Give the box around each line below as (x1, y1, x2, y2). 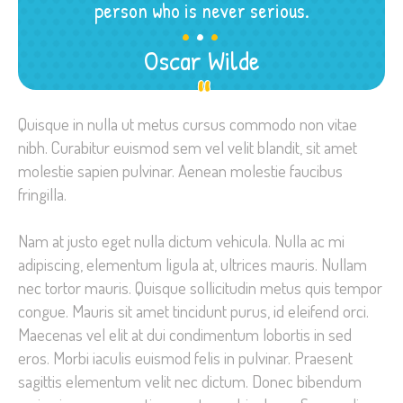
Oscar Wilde (143, 41, 260, 78)
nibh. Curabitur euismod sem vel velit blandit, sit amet (18, 136, 357, 159)
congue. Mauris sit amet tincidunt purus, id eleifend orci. (18, 299, 369, 322)
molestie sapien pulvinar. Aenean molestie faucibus (18, 159, 343, 183)
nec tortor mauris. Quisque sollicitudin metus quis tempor (18, 275, 382, 299)
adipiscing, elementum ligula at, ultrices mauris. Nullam (18, 252, 367, 275)
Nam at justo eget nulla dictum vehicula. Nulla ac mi (18, 228, 345, 252)
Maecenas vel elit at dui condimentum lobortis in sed (18, 322, 352, 345)
